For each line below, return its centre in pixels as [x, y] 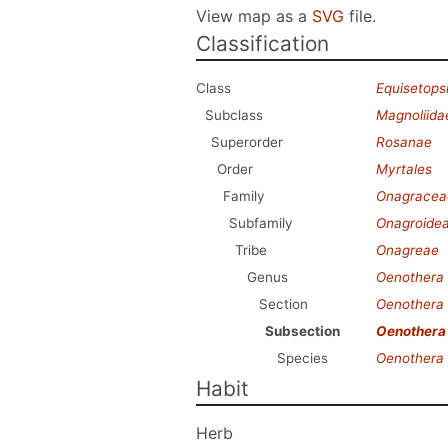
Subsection [302, 331]
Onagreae [407, 250]
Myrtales [404, 169]
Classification [262, 43]
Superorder [247, 142]
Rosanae [404, 142]
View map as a [254, 16]
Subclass [234, 115]
